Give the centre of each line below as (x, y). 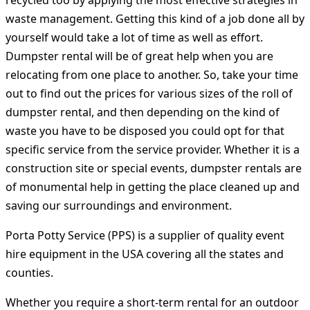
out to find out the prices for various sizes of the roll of (149, 94)
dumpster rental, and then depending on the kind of (143, 112)
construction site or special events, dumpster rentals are (154, 168)
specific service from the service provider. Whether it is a (153, 150)
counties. (29, 273)
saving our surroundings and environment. (119, 206)
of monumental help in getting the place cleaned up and (153, 187)
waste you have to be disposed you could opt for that (145, 131)
